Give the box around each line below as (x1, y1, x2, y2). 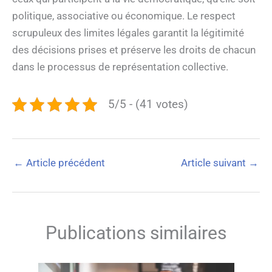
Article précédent (24, 157, 105, 169)
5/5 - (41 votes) (107, 97, 188, 111)
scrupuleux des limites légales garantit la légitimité (12, 26, 244, 39)
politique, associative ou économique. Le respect (12, 9, 236, 22)
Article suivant (181, 157, 248, 169)
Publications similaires (46, 222, 226, 243)
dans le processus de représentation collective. (12, 60, 228, 73)
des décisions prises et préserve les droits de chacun (12, 43, 256, 56)
